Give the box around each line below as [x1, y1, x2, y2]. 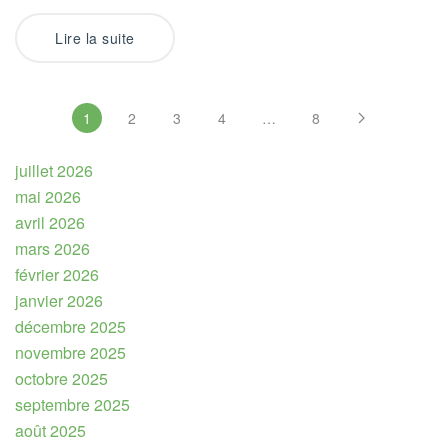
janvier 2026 [15, 289, 103, 313]
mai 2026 [15, 185, 81, 209]
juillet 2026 [15, 159, 93, 183]
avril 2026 [15, 211, 85, 235]
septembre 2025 [15, 393, 130, 417]
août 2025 [15, 419, 86, 443]
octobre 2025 [15, 367, 108, 391]
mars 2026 [15, 237, 90, 261]
